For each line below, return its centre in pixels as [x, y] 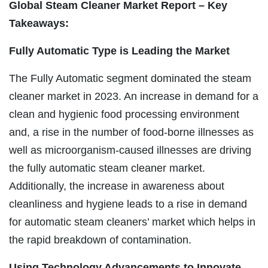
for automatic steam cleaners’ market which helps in [132, 222]
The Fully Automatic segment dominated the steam [130, 78]
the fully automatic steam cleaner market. [107, 168]
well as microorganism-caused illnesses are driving [130, 150]
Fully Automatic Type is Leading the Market [119, 51]
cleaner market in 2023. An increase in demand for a [134, 96]
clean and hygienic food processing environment [124, 114]
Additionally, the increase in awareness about [117, 186]
